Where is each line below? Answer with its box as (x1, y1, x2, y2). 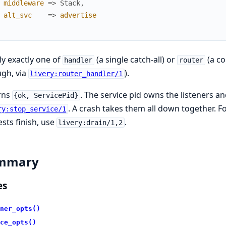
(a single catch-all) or (94, 54, 178, 65)
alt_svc (3, 11, 32, 19)
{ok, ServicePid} (14, 91, 79, 99)
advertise (60, 11, 96, 19)
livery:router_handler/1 (30, 70, 123, 78)
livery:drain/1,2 (58, 119, 123, 127)
